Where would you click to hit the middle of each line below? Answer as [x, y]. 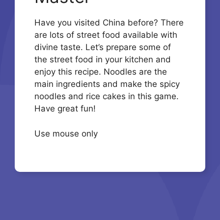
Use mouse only [66, 133]
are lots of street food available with [106, 35]
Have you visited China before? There [109, 23]
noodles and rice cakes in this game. [107, 96]
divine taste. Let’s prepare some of [103, 47]
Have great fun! [65, 109]
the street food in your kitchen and [103, 60]
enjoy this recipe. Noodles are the [101, 72]
